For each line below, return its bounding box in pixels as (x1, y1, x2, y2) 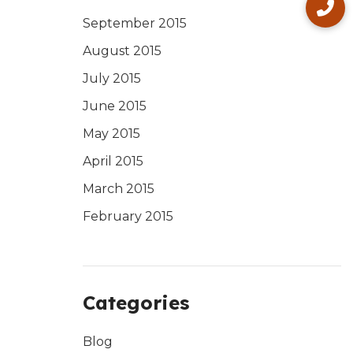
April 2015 (82, 154, 143, 169)
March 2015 (82, 181, 154, 196)
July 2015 (82, 71, 141, 86)
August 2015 (82, 43, 162, 58)
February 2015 (82, 209, 173, 224)
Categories (82, 291, 189, 314)
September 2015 (82, 16, 187, 31)
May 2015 (82, 126, 140, 141)
